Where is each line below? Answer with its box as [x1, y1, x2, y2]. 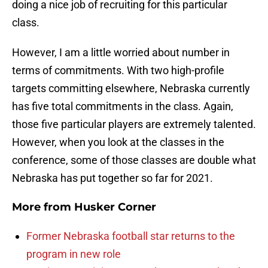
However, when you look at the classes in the [12, 136, 224, 149]
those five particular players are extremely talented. [12, 118, 256, 131]
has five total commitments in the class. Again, [12, 100, 233, 113]
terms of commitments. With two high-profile [12, 64, 224, 77]
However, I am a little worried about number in [12, 46, 230, 59]
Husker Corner [74, 200, 156, 214]
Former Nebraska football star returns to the [26, 230, 235, 243]
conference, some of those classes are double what [12, 154, 256, 167]
